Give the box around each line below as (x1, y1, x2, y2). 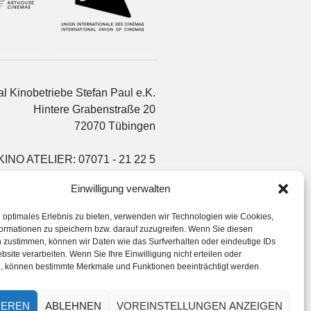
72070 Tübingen (74, 119, 155, 132)
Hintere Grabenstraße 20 (33, 103, 155, 115)
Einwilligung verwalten (70, 183, 170, 194)
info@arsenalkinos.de (48, 176, 155, 189)
